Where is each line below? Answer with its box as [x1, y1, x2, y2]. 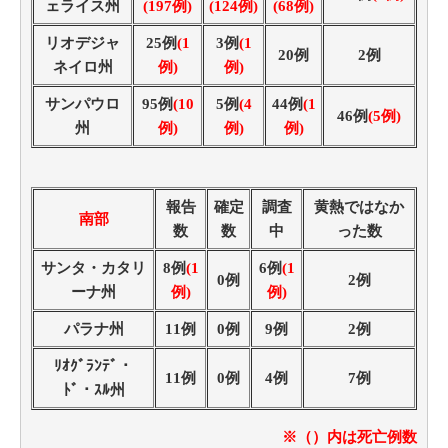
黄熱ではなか [314, 198, 404, 215]
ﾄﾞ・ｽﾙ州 [62, 381, 125, 398]
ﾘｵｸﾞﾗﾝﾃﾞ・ [54, 357, 133, 374]
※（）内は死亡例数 [282, 429, 417, 446]
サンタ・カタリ [41, 259, 146, 276]
